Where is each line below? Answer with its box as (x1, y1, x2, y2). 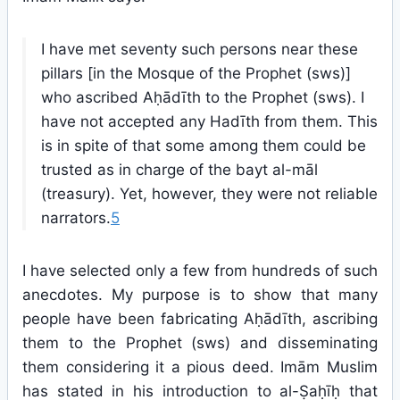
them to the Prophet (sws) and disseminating (22, 334, 378, 352)
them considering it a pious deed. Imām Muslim (22, 358, 378, 376)
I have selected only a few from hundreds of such (22, 262, 378, 279)
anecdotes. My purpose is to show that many (22, 286, 378, 304)
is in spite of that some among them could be (41, 137, 366, 154)
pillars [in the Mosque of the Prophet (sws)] (41, 64, 351, 82)
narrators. (41, 209, 111, 227)
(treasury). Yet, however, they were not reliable (41, 185, 378, 203)
